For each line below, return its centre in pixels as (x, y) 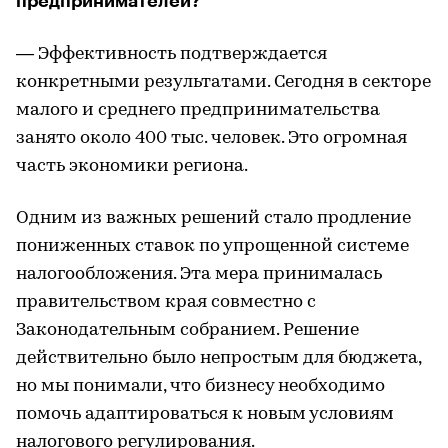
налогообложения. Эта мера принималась (199, 274)
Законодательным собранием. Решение (187, 330)
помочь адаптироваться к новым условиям (205, 414)
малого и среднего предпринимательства (198, 110)
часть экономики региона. (132, 166)
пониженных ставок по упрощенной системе (212, 246)
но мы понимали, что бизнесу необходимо (200, 386)
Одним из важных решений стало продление (213, 218)
